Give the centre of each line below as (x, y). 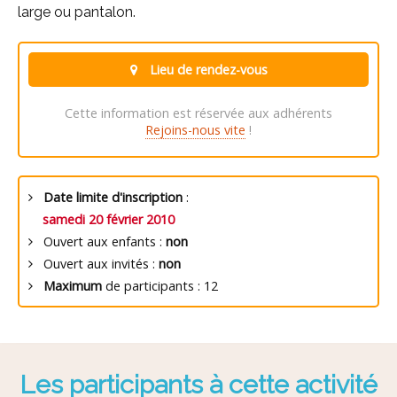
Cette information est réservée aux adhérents (198, 113)
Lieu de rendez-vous (206, 70)
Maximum (73, 286)
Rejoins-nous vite (195, 130)
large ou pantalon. (77, 12)
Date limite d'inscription (113, 197)
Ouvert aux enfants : (99, 241)
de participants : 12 (160, 286)
